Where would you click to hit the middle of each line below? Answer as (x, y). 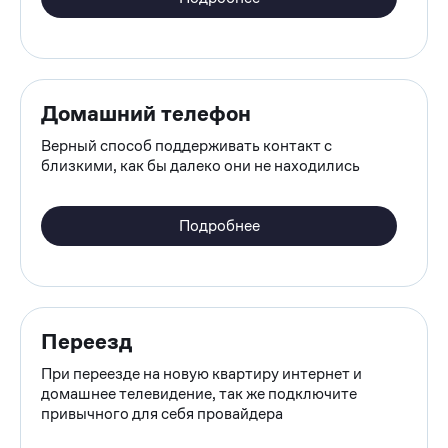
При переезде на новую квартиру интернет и (201, 373)
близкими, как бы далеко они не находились (200, 165)
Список (77, 209)
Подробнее (219, 225)
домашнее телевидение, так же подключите (199, 393)
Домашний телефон (148, 112)
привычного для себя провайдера (162, 413)
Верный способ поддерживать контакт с (186, 145)
